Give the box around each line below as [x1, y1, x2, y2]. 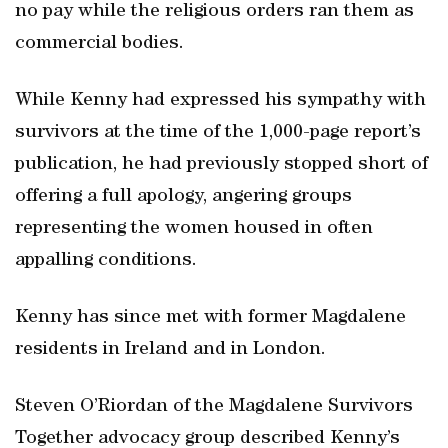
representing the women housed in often [15, 219, 373, 239]
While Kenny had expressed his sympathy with [15, 91, 426, 111]
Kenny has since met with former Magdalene [15, 308, 406, 328]
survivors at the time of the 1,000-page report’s [15, 123, 421, 143]
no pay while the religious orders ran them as [15, 2, 414, 22]
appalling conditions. [15, 251, 197, 271]
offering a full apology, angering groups [15, 187, 352, 207]
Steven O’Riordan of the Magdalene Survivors [15, 397, 413, 417]
